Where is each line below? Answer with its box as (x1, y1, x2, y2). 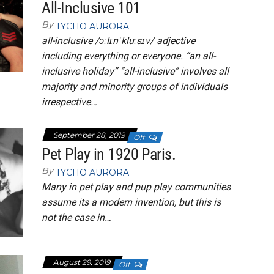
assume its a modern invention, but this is (42, 196, 221, 208)
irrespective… (42, 96, 98, 108)
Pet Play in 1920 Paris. (42, 145, 176, 163)
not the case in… (42, 212, 112, 223)
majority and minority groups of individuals (42, 81, 228, 92)
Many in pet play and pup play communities (42, 181, 231, 193)
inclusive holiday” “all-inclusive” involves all (42, 65, 229, 77)
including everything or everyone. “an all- (42, 50, 216, 62)
